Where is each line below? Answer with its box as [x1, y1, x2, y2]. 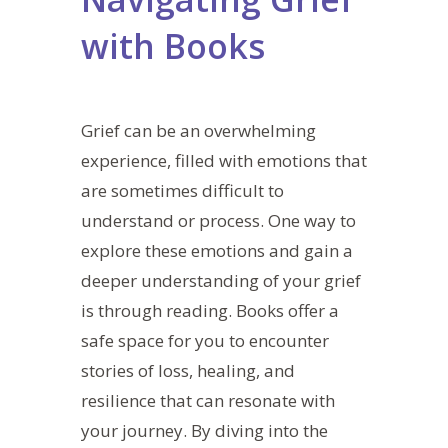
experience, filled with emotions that [80, 148, 367, 172]
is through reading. [80, 298, 236, 322]
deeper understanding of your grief [80, 268, 361, 292]
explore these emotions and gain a [80, 238, 353, 262]
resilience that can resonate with [80, 388, 335, 412]
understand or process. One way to [80, 208, 356, 232]
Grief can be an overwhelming [80, 118, 316, 142]
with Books [80, 22, 265, 69]
